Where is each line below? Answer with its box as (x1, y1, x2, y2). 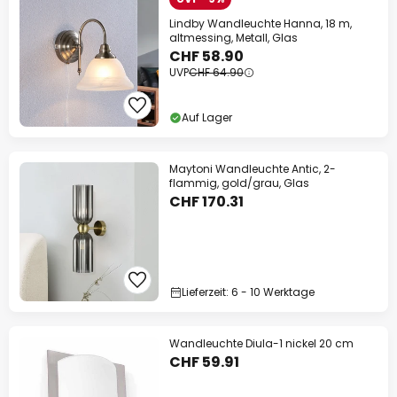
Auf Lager (182, 110, 232, 126)
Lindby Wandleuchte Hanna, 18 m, (169, 16, 352, 32)
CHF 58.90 (169, 46, 244, 67)
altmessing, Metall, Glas (169, 30, 298, 46)
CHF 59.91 (169, 352, 239, 373)
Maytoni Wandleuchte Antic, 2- (169, 161, 336, 177)
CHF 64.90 (189, 65, 244, 81)
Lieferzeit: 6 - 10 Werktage (182, 284, 315, 300)
